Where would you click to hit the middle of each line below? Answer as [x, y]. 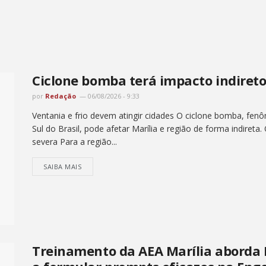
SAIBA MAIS [63, 166]
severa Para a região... [75, 141]
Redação [61, 96]
